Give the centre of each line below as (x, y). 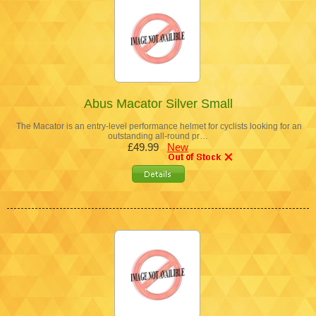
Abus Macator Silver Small (158, 103)
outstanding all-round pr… (158, 136)
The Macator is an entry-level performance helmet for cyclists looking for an (158, 126)
